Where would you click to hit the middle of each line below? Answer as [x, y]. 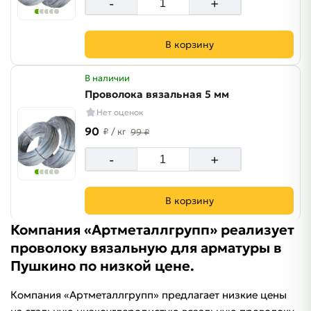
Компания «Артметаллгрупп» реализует [152, 230]
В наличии [107, 78]
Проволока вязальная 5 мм [157, 94]
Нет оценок [120, 112]
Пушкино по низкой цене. [102, 266]
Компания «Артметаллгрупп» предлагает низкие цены [149, 295]
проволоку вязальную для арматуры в [146, 248]
